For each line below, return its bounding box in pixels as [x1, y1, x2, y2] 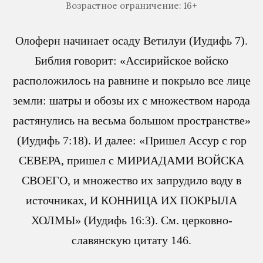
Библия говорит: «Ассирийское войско [35, 54, 228, 68]
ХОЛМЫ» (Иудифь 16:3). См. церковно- [31, 214, 232, 227]
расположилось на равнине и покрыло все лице [12, 74, 251, 87]
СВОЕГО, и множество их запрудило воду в [22, 174, 241, 187]
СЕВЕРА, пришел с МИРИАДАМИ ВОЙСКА [19, 154, 244, 167]
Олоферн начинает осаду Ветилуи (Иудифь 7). [15, 34, 248, 48]
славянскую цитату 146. [72, 234, 191, 247]
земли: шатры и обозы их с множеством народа [13, 94, 250, 107]
